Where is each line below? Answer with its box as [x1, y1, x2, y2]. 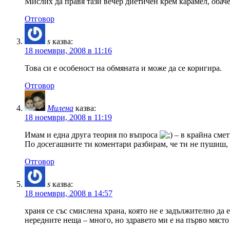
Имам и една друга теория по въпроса [25, 130, 160, 139]
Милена [47, 103, 73, 112]
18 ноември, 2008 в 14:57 [25, 188, 112, 198]
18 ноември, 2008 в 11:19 [25, 112, 112, 122]
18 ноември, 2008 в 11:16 [25, 46, 112, 55]
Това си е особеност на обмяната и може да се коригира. [25, 63, 222, 72]
